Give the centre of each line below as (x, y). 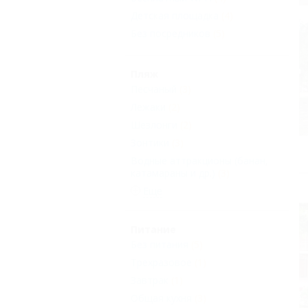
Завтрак (150, 280)
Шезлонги (154, 125)
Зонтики (150, 143)
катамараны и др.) (173, 173)
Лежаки (148, 107)
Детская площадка (175, 16)
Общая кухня (161, 298)
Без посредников (170, 34)
